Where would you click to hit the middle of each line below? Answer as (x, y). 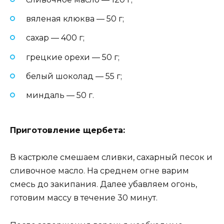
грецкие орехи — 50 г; (73, 57)
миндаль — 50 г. (60, 95)
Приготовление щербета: (67, 130)
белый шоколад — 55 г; (74, 76)
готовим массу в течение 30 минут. (84, 198)
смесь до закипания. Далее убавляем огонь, (103, 184)
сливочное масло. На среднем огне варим (99, 171)
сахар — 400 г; (55, 38)
